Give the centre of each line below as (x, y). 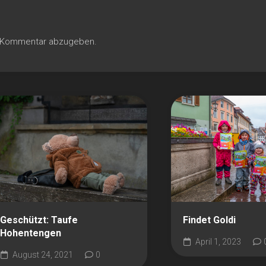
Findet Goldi (209, 220)
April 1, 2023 (217, 241)
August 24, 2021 (42, 254)
